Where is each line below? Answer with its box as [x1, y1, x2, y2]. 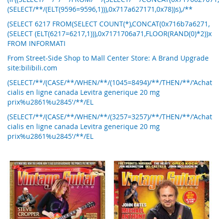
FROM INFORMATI [7, 39, 66, 48]
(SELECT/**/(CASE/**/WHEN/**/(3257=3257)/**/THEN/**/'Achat [7, 112, 212, 122]
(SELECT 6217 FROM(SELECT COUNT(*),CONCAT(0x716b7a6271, [7, 19, 210, 29]
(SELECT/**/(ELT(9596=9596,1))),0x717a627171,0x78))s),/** [7, 4, 193, 14]
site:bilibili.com [7, 63, 57, 73]
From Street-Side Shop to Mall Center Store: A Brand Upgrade [7, 53, 209, 63]
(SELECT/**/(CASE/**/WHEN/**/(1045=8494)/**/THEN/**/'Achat [7, 78, 212, 88]
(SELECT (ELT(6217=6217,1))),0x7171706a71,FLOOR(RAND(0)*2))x [7, 29, 212, 39]
